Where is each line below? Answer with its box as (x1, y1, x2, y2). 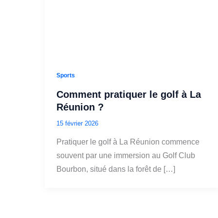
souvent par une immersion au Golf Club (56, 151, 195, 160)
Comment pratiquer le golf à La (56, 89, 201, 100)
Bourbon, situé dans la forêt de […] (56, 165, 175, 174)
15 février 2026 (56, 119, 98, 127)
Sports (56, 72, 75, 79)
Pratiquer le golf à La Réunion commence (56, 138, 200, 146)
